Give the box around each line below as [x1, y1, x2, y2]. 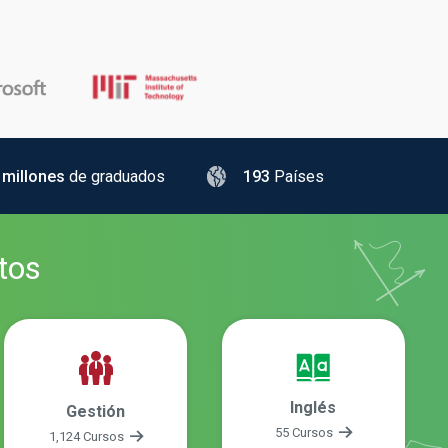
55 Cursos [274, 425, 336, 440]
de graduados [68, 166, 165, 186]
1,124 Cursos [48, 428, 127, 444]
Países [273, 166, 324, 186]
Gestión [66, 401, 126, 421]
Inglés [290, 398, 337, 417]
